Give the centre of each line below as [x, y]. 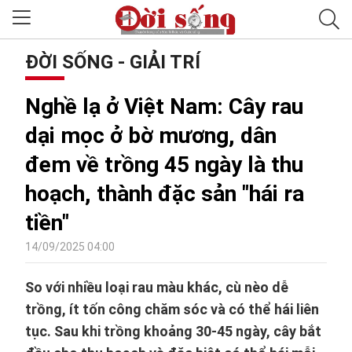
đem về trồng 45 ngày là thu [164, 165]
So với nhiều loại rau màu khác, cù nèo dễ [157, 287]
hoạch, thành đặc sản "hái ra [165, 194]
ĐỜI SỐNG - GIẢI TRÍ [113, 62]
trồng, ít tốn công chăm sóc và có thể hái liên [172, 309]
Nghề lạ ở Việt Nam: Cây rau [164, 106]
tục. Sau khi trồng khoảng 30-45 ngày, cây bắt [173, 331]
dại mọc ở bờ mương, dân [151, 136]
